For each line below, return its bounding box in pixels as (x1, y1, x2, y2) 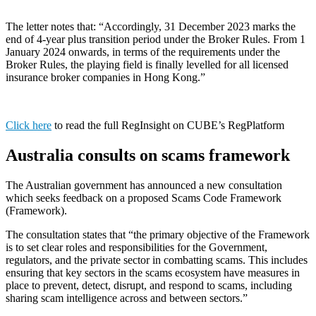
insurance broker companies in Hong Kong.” (6, 71, 208, 84)
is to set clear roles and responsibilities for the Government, (6, 241, 267, 253)
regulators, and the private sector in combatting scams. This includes (6, 253, 308, 266)
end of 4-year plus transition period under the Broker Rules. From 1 (6, 33, 305, 46)
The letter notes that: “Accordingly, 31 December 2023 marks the (6, 20, 296, 33)
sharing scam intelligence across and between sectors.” (6, 291, 250, 304)
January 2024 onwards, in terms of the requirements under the (6, 46, 280, 59)
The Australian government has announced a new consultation (6, 178, 282, 191)
